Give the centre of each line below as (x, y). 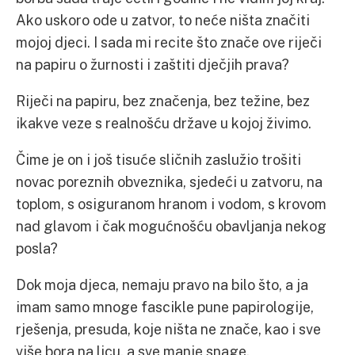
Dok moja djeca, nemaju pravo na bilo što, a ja (162, 284)
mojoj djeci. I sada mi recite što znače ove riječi (169, 42)
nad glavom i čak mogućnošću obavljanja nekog (171, 226)
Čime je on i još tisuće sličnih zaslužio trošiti (158, 159)
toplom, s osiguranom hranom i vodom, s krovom (171, 204)
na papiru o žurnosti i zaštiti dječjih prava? (153, 64)
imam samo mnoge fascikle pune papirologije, (165, 307)
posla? (37, 248)
